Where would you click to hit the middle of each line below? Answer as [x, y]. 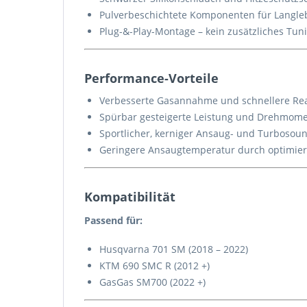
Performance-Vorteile [151, 78]
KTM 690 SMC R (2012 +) [155, 266]
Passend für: [113, 220]
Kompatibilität [130, 197]
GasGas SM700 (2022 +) [152, 282]
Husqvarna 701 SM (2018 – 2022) [174, 249]
